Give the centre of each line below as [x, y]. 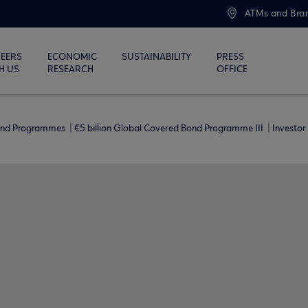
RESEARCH [70, 69]
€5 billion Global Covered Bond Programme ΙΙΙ [170, 129]
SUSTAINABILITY [157, 57]
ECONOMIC [72, 57]
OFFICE [232, 69]
